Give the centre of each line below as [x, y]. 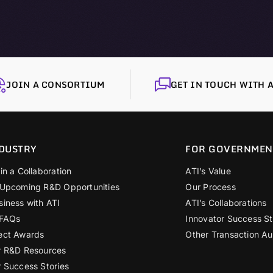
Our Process [211, 187]
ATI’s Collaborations [226, 203]
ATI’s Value [208, 171]
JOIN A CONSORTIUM [56, 85]
